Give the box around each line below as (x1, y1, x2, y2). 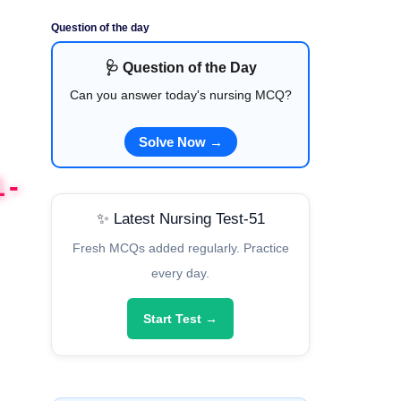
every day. (151, 266, 209, 281)
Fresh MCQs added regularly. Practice (72, 241, 289, 256)
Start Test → (143, 311, 218, 327)
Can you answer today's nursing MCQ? (69, 88, 292, 103)
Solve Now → (138, 134, 223, 150)
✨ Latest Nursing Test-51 (96, 210, 265, 228)
